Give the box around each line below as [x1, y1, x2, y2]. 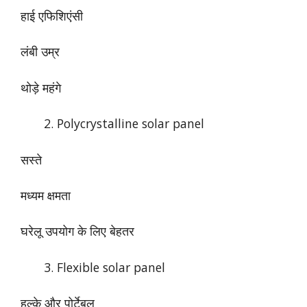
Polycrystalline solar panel [56, 115, 204, 132]
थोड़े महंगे [21, 79, 61, 96]
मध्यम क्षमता [21, 187, 71, 204]
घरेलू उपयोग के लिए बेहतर [21, 223, 134, 240]
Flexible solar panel [56, 258, 165, 275]
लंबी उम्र [21, 43, 60, 60]
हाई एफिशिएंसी [21, 8, 83, 25]
